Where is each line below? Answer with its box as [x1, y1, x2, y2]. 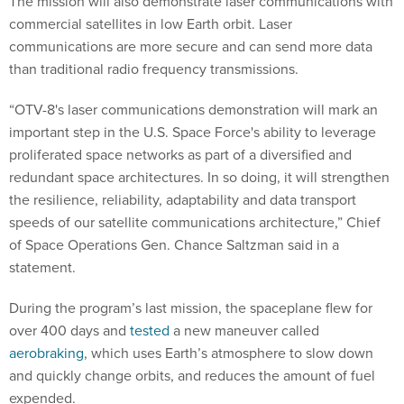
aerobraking [9, 342, 84, 363]
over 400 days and [9, 319, 130, 341]
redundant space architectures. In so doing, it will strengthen [9, 166, 390, 188]
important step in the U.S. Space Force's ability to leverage [9, 121, 376, 142]
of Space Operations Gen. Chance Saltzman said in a [9, 234, 339, 255]
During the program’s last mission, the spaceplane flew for [9, 297, 372, 318]
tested [130, 319, 170, 341]
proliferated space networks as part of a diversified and [9, 143, 352, 165]
